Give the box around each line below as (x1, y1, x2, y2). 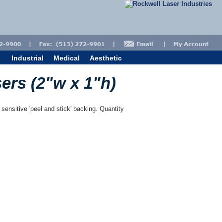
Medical (54, 54, 80, 62)
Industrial (11, 54, 44, 62)
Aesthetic (90, 54, 122, 62)
